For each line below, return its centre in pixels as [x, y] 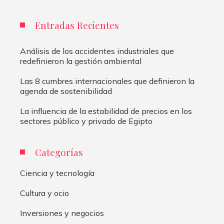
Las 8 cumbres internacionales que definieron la [107, 81]
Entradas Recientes [77, 25]
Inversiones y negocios [62, 213]
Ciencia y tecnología [57, 173]
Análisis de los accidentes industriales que [97, 51]
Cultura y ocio [44, 193]
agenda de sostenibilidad [66, 91]
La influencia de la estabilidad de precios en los [106, 111]
